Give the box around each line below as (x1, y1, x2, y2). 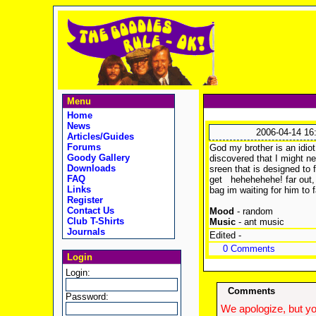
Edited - (209, 230, 241, 241)
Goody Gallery (63, 152, 130, 163)
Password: (65, 291, 109, 302)
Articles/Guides (63, 131, 134, 142)
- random (233, 206, 273, 217)
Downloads (63, 163, 116, 174)
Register (63, 195, 103, 205)
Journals (63, 226, 105, 237)
